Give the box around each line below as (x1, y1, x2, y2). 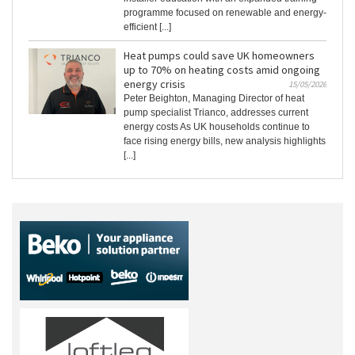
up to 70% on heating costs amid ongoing (124, 63, 320, 78)
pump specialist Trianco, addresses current (124, 107, 308, 119)
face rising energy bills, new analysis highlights (124, 136, 326, 147)
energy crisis (124, 77, 185, 92)
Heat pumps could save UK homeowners (124, 48, 315, 63)
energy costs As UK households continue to (124, 121, 310, 133)
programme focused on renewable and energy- (124, 7, 326, 19)
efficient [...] (124, 21, 171, 33)
